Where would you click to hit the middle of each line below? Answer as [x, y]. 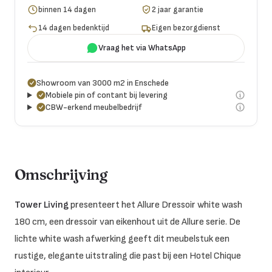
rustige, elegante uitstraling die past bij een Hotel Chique [128, 256]
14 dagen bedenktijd [74, 28]
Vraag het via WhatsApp [142, 47]
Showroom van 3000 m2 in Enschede [103, 83]
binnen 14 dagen [67, 9]
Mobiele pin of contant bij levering [106, 95]
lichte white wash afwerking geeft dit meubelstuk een [122, 239]
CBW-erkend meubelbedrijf [93, 107]
